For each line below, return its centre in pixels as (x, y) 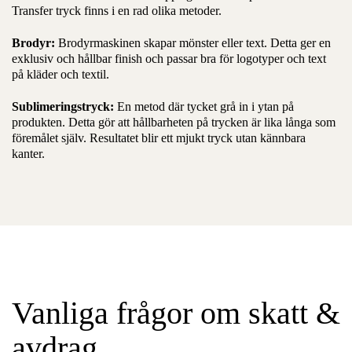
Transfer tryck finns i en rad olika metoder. (117, 11)
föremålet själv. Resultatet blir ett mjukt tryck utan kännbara (159, 137)
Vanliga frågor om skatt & (176, 313)
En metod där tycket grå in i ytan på (204, 106)
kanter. (28, 153)
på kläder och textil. (60, 75)
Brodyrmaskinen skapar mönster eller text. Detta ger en (193, 43)
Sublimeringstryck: (63, 106)
